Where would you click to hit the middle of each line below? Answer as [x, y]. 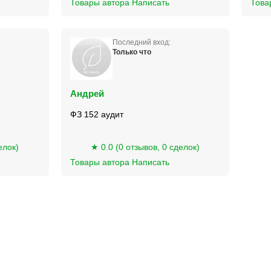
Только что [132, 52]
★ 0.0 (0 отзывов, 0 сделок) [145, 147]
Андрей [87, 93]
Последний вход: [141, 42]
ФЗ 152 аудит [96, 114]
